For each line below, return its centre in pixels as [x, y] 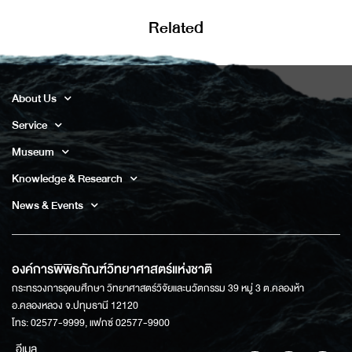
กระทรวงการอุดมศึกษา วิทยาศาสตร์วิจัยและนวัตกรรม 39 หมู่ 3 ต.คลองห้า [158, 288]
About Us [34, 98]
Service [29, 125]
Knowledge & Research [67, 178]
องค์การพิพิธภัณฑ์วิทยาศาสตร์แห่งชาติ [112, 269]
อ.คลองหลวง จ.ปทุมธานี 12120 [75, 305]
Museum [33, 151]
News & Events [48, 205]
